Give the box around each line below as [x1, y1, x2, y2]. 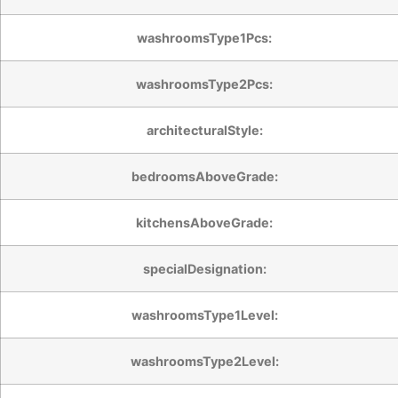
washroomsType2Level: [130, 353, 279, 369]
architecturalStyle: [146, 122, 263, 138]
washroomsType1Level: [131, 306, 278, 322]
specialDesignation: [142, 260, 267, 276]
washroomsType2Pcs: [136, 76, 273, 92]
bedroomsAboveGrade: [131, 168, 278, 184]
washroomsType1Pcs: [137, 29, 272, 45]
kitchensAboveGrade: [136, 214, 273, 230]
